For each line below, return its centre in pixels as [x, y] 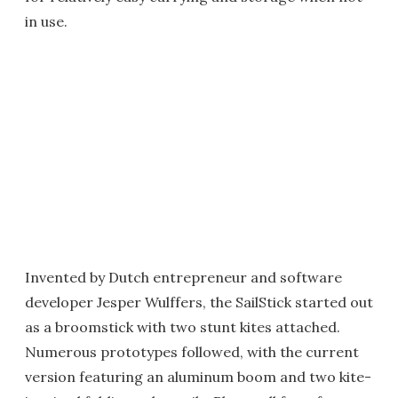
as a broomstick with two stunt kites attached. [183, 327]
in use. [46, 21]
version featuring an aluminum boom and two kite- [198, 377]
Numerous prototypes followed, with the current [192, 352]
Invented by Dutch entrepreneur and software [183, 277]
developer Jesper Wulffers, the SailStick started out [199, 302]
